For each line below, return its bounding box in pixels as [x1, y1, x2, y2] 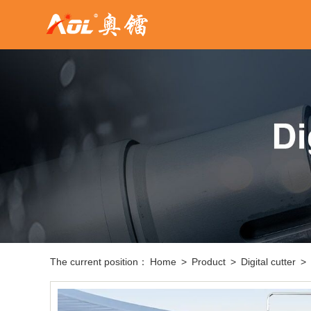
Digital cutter [241, 256, 296, 267]
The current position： [50, 256, 148, 267]
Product [192, 256, 226, 267]
